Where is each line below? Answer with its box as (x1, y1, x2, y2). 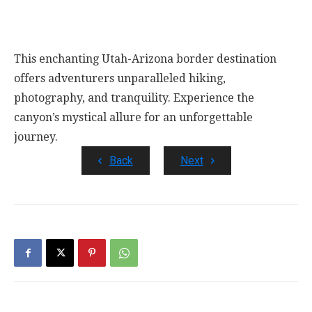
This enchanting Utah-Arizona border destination (14, 52, 276, 65)
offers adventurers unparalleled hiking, (14, 72, 226, 85)
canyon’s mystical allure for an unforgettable (14, 111, 253, 124)
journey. (14, 130, 58, 143)
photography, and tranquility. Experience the (14, 91, 254, 104)
